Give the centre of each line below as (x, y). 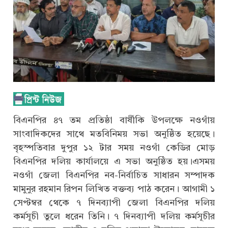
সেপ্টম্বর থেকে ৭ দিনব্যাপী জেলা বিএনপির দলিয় (114, 203)
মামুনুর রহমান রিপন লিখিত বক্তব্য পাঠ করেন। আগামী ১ (114, 189)
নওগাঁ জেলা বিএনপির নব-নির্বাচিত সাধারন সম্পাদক (114, 175)
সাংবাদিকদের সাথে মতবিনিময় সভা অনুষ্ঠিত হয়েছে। (114, 134)
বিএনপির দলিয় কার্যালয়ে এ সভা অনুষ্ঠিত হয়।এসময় (114, 162)
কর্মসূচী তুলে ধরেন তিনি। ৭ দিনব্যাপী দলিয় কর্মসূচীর (114, 217)
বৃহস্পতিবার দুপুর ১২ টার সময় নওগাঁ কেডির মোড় (114, 148)
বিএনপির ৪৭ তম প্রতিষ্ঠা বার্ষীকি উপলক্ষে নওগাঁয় (114, 120)
